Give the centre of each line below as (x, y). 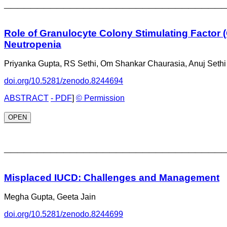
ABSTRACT (26, 98)
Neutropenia (33, 44)
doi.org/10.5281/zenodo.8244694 (64, 81)
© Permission (100, 98)
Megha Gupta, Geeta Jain (50, 197)
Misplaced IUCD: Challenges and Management (112, 177)
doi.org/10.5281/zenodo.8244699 (64, 214)
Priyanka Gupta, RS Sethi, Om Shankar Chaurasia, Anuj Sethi (115, 64)
